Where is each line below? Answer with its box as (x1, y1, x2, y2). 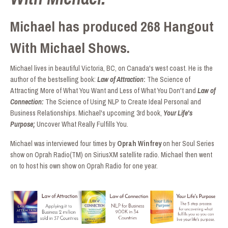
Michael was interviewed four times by (10, 138, 117, 148)
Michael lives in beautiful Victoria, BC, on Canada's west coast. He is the (10, 63, 213, 73)
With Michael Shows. (10, 38, 133, 58)
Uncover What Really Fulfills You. (35, 119, 130, 129)
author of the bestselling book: (10, 74, 97, 84)
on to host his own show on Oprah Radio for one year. (10, 161, 159, 170)
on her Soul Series (161, 138, 214, 148)
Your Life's (163, 108, 192, 118)
